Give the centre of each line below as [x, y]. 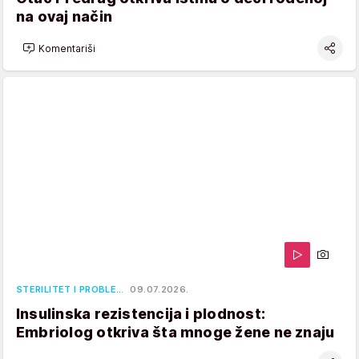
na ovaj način [64, 17]
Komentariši [67, 48]
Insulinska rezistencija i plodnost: [141, 314]
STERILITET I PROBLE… [70, 290]
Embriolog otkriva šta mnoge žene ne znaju [175, 333]
